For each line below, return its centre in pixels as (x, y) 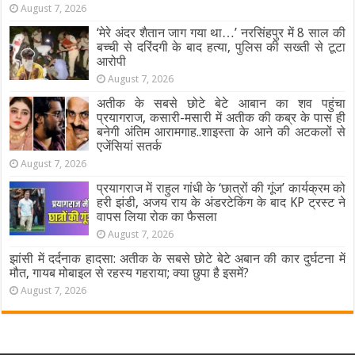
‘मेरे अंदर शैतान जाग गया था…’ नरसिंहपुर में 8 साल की (221, 32)
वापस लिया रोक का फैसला (157, 216)
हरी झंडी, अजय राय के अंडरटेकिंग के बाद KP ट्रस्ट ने (221, 202)
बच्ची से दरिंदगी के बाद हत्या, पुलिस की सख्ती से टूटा (221, 47)
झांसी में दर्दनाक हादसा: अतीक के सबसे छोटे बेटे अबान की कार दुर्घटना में (177, 258)
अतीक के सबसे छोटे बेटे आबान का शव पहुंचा (221, 103)
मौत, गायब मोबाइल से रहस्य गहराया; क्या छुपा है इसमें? (130, 273)
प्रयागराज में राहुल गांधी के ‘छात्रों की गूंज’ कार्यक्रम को (221, 188)
